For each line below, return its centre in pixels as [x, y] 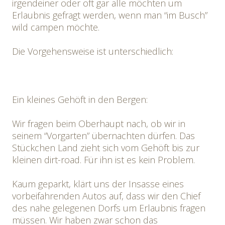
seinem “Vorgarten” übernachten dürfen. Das [103, 136]
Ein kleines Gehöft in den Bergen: [80, 99]
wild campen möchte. [56, 27]
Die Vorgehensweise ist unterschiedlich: [93, 51]
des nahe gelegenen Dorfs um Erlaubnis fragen [109, 208]
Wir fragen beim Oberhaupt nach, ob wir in [99, 124]
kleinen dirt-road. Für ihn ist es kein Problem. [103, 160]
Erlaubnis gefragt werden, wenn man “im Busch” [110, 15]
